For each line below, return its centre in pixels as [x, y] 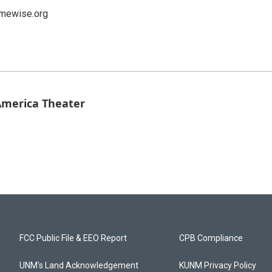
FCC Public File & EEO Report [73, 238]
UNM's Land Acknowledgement [79, 265]
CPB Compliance [211, 238]
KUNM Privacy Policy [218, 265]
